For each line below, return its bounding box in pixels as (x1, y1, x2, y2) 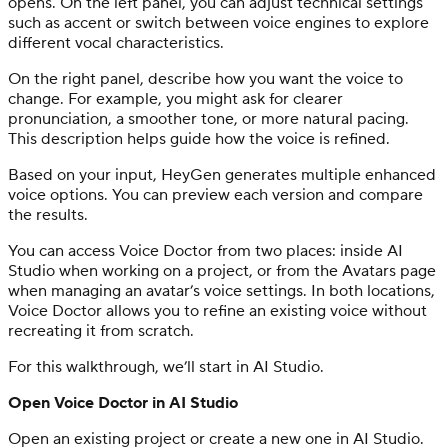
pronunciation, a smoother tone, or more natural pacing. (8, 108, 409, 129)
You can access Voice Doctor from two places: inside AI (8, 240, 403, 261)
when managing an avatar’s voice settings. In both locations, (8, 280, 435, 301)
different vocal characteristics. (8, 32, 224, 53)
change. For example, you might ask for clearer (8, 88, 343, 109)
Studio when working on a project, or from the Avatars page (8, 260, 436, 281)
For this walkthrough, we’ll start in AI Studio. (8, 356, 324, 377)
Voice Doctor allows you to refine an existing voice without (8, 300, 427, 321)
